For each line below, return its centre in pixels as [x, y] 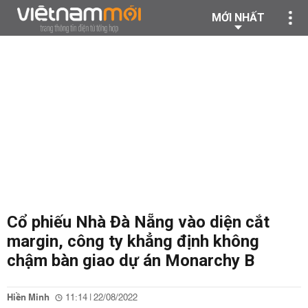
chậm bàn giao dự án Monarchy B [131, 261]
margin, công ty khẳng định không [133, 241]
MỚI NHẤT [238, 18]
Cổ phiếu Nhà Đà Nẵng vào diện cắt [138, 222]
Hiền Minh [28, 298]
